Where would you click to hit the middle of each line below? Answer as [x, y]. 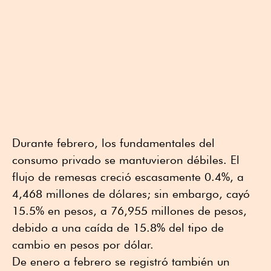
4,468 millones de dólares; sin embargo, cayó [131, 194]
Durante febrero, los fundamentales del [113, 143]
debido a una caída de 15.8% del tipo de [118, 228]
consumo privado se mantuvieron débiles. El [126, 160]
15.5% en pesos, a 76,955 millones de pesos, [129, 211]
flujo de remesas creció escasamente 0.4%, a [128, 177]
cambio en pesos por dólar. [83, 245]
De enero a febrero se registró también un [121, 262]
